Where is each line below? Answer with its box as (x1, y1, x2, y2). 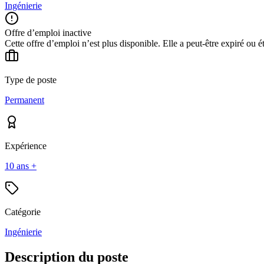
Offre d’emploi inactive (5, 27, 91, 38)
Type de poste (5, 74, 57, 85)
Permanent (5, 94, 44, 105)
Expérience (5, 140, 47, 151)
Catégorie (5, 206, 41, 217)
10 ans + (5, 160, 37, 171)
